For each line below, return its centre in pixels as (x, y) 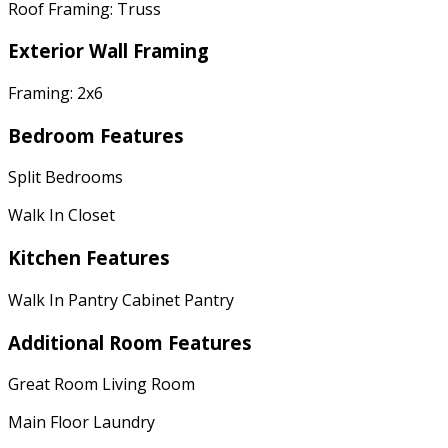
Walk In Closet (61, 215)
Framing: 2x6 (55, 92)
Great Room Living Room (101, 384)
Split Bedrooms (65, 177)
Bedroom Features (96, 135)
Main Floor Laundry (81, 422)
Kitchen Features (89, 258)
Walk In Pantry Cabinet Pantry (121, 299)
